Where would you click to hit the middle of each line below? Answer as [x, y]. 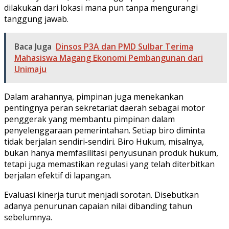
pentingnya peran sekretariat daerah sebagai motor [105, 108]
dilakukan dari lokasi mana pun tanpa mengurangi [101, 7]
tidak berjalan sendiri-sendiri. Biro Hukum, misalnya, [104, 141]
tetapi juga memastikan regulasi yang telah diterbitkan [109, 164]
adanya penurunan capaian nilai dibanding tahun [98, 206]
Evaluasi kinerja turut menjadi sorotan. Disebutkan [101, 194]
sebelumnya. [28, 217]
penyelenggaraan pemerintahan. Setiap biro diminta [105, 130]
